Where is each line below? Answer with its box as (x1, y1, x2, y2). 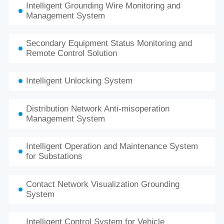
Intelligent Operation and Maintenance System (25, 141, 198, 151)
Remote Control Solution (25, 48, 117, 58)
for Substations (25, 151, 82, 161)
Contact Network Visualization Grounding (25, 179, 179, 189)
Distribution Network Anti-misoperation (25, 103, 169, 113)
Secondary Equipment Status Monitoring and (25, 38, 192, 48)
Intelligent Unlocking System (25, 76, 132, 86)
